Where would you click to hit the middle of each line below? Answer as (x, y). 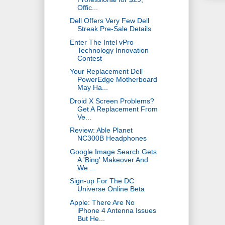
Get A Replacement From (117, 109)
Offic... (87, 7)
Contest (89, 58)
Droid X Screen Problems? (112, 101)
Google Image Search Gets (113, 151)
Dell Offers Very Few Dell (109, 21)
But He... (91, 218)
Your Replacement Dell (106, 72)
